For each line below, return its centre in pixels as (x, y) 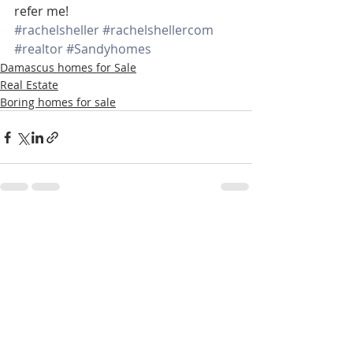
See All (234, 227)
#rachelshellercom (158, 30)
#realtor (39, 49)
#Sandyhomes (109, 49)
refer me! (41, 11)
